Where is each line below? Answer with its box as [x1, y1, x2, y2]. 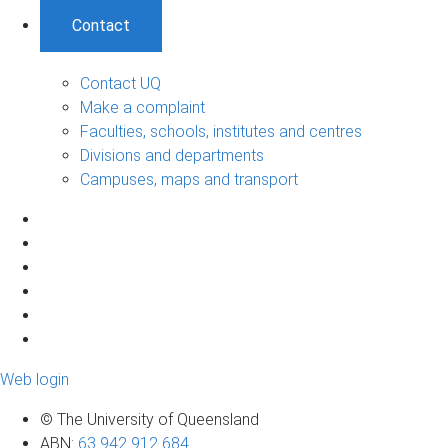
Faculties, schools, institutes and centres [80, 121, 362, 141]
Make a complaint [80, 97, 205, 117]
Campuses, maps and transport [80, 169, 298, 189]
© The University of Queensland [40, 409, 259, 429]
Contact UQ [80, 73, 161, 93]
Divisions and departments [80, 145, 264, 165]
